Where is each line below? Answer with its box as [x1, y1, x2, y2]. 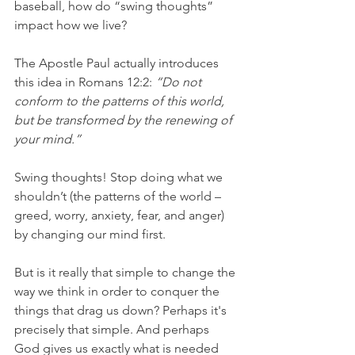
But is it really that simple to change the [14, 265, 239, 280]
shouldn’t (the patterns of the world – [14, 189, 224, 204]
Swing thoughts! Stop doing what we [14, 170, 226, 185]
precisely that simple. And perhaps [14, 322, 212, 337]
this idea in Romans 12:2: [14, 74, 152, 90]
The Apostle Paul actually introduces [14, 55, 222, 71]
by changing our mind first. [14, 227, 166, 242]
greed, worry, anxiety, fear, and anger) [14, 208, 227, 223]
